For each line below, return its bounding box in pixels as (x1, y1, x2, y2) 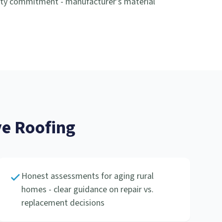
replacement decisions (21, 197, 105, 209)
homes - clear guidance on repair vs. (21, 183, 154, 196)
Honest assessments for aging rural (21, 170, 154, 182)
